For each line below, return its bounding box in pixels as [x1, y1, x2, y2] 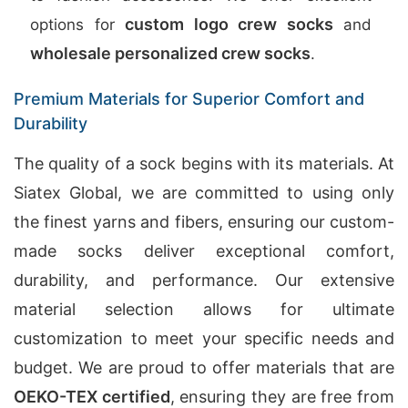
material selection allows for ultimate [14, 300, 394, 319]
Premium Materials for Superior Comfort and [14, 89, 364, 108]
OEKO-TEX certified [14, 387, 170, 406]
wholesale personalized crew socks [30, 44, 311, 63]
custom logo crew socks [125, 15, 333, 34]
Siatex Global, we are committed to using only [14, 183, 394, 202]
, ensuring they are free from [169, 387, 395, 406]
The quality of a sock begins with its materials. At [14, 154, 394, 173]
